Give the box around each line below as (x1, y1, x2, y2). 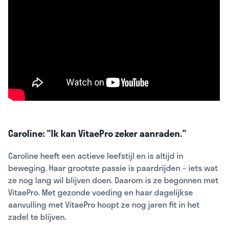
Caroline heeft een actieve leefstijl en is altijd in (8, 149, 183, 162)
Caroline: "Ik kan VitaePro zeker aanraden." (8, 126, 186, 140)
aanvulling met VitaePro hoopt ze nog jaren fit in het (8, 197, 199, 211)
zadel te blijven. (8, 210, 66, 223)
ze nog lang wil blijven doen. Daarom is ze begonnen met (8, 173, 218, 186)
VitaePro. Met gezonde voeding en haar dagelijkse (8, 185, 193, 198)
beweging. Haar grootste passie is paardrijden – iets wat (8, 161, 218, 174)
